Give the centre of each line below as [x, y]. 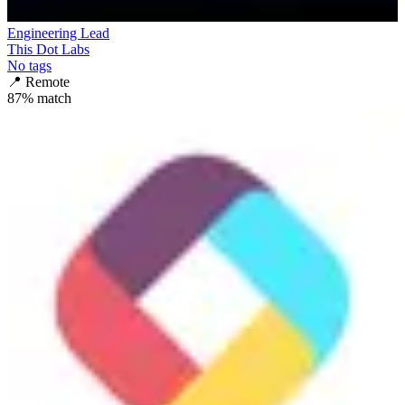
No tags [29, 65]
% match [47, 98]
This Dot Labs [48, 49]
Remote [47, 81]
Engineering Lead [58, 33]
